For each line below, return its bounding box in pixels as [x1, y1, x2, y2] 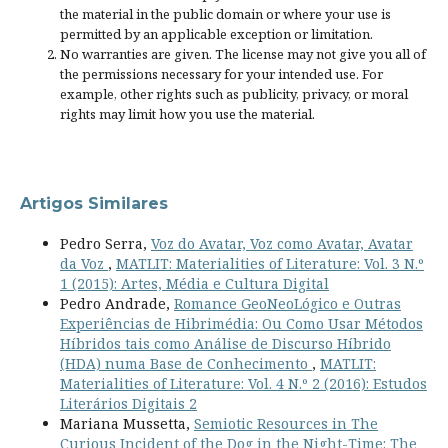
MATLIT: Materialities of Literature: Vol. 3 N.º [115, 254, 424, 274]
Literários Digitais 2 [59, 394, 197, 414]
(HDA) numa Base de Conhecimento [59, 354, 312, 374]
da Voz [59, 254, 108, 274]
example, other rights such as [59, 85, 242, 104]
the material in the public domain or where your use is [59, 5, 391, 24]
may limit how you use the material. [95, 105, 315, 124]
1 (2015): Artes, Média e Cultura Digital [59, 274, 329, 294]
